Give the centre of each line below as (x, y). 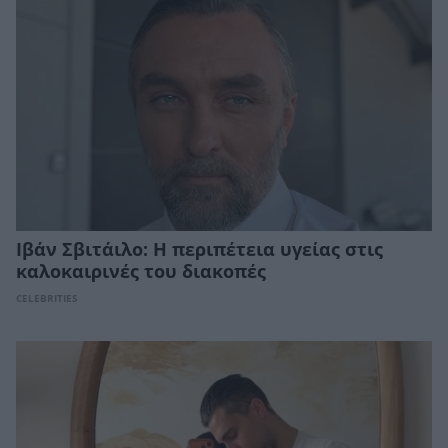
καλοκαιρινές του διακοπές (141, 272)
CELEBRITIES (47, 299)
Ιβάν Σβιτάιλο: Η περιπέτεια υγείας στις (199, 250)
